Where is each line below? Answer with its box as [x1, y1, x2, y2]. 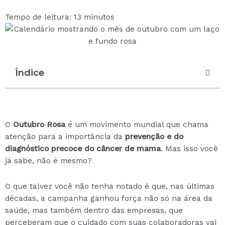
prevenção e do [125, 132, 183, 141]
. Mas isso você [161, 144, 218, 153]
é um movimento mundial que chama [65, 120, 208, 129]
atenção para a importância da [5, 132, 125, 141]
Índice [15, 66, 44, 79]
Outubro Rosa [13, 120, 65, 129]
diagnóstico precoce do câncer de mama [5, 144, 161, 153]
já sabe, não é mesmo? [5, 156, 92, 165]
